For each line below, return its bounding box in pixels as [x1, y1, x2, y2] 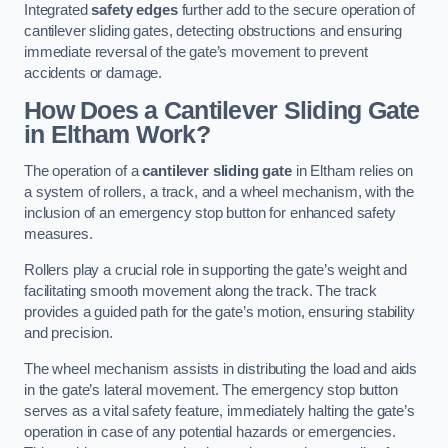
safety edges [91, 2, 178, 19]
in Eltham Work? [24, 120, 210, 148]
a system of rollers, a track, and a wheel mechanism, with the [24, 184, 415, 201]
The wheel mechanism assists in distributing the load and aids [24, 360, 418, 377]
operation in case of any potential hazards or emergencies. [24, 423, 396, 440]
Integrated [24, 2, 92, 19]
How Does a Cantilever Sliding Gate [24, 96, 420, 124]
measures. [24, 226, 93, 243]
